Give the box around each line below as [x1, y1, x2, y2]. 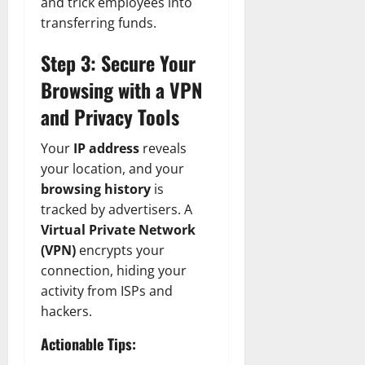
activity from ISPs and [41, 281, 173, 300]
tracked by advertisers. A [41, 200, 192, 218]
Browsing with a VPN [41, 74, 202, 104]
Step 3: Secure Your [41, 47, 196, 77]
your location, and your [41, 159, 184, 178]
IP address [73, 139, 139, 157]
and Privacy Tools [41, 101, 179, 131]
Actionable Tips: [41, 332, 136, 354]
